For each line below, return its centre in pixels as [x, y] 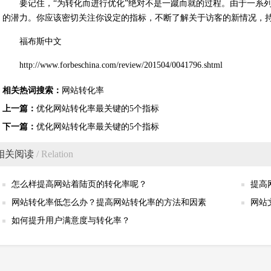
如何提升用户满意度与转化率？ [71, 220]
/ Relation [54, 154]
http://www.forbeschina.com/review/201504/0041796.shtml [121, 65]
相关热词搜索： [32, 90]
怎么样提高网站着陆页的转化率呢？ [79, 184]
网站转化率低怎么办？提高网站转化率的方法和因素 [109, 202]
